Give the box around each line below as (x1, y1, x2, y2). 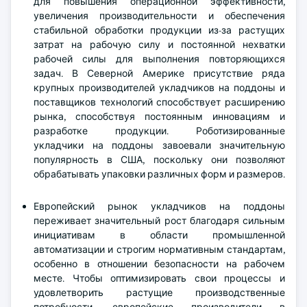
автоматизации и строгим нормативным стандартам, (34, 243, 285, 256)
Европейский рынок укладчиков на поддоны (34, 200, 285, 212)
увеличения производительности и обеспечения (34, 10, 285, 22)
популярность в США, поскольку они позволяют (34, 153, 285, 166)
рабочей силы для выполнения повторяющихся (34, 53, 285, 65)
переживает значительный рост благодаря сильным (34, 214, 285, 227)
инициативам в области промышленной (34, 229, 285, 241)
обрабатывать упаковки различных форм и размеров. (34, 168, 285, 180)
